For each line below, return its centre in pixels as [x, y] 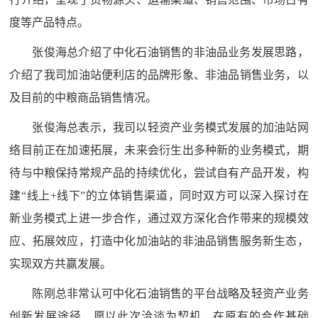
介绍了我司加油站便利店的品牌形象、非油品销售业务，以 [159, 75]
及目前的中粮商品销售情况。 [83, 97]
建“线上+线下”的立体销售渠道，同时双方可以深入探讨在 [159, 195]
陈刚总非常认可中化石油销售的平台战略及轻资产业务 [170, 293]
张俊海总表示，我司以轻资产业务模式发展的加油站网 [170, 127]
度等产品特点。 [49, 22]
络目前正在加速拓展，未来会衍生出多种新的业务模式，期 [159, 150]
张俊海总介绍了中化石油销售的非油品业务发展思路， [170, 52]
